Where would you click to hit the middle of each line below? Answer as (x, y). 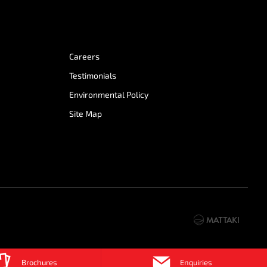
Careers (84, 56)
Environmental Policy (109, 94)
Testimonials (93, 75)
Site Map (86, 114)
